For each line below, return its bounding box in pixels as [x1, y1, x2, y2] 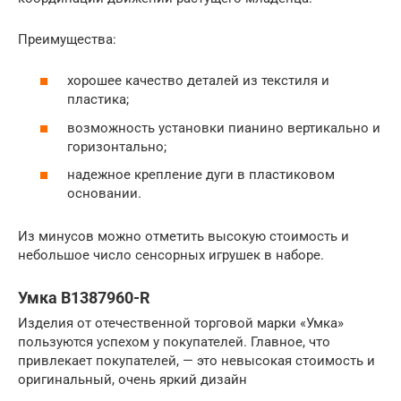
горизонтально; [67, 138, 166, 155]
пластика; [67, 91, 129, 107]
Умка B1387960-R [18, 288, 150, 307]
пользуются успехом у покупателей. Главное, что [18, 334, 330, 350]
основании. [67, 185, 141, 201]
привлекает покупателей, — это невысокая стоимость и [18, 353, 375, 369]
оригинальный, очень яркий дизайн [18, 371, 247, 388]
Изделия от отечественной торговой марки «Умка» [18, 315, 344, 331]
